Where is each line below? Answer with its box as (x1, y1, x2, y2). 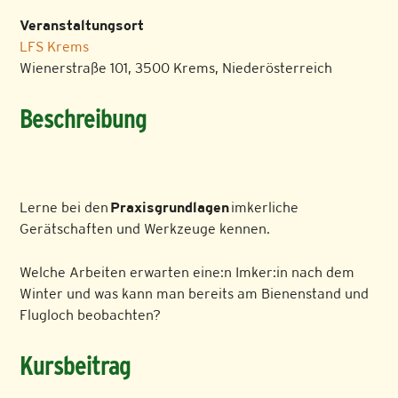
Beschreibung (20, 104, 147, 134)
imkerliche (229, 199, 299, 217)
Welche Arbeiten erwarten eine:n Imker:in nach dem (20, 264, 355, 282)
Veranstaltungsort (20, 17, 145, 35)
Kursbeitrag (20, 351, 131, 381)
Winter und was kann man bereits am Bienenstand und (20, 285, 370, 303)
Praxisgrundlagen (110, 199, 230, 217)
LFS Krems (20, 38, 90, 56)
